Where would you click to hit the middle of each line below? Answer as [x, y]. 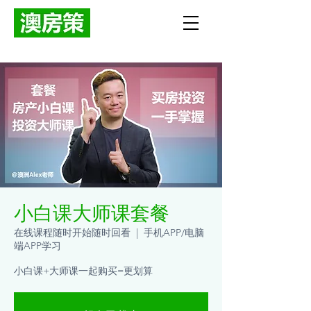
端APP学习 [37, 246]
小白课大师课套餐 [92, 213]
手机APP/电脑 [174, 233]
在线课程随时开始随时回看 [72, 233]
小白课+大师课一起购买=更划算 [83, 271]
